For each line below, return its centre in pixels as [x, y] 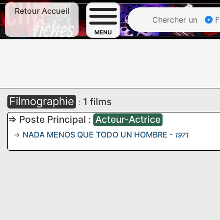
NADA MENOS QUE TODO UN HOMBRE [95, 135]
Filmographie [42, 101]
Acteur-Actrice [128, 119]
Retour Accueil [42, 11]
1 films [97, 102]
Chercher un [174, 20]
